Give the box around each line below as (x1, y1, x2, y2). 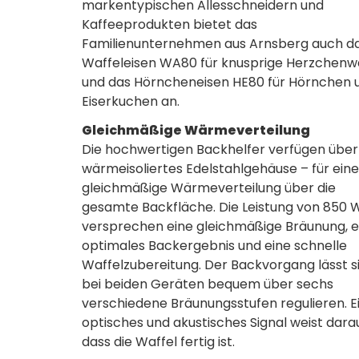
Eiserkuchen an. (82, 92, 179, 111)
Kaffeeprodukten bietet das (82, 15, 257, 34)
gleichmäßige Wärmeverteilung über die (82, 179, 336, 197)
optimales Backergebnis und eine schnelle (82, 236, 347, 255)
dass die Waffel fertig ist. (82, 333, 235, 351)
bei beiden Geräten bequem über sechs (82, 275, 333, 293)
